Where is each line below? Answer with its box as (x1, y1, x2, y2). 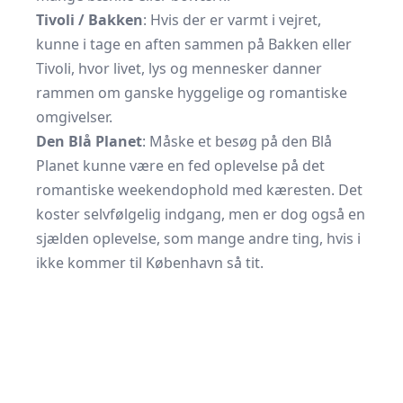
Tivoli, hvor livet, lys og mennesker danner (36, 58, 322, 78)
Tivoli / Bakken (36, 10, 143, 30)
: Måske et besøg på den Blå (142, 131, 332, 151)
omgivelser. (36, 107, 112, 127)
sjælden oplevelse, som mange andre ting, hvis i (36, 228, 361, 248)
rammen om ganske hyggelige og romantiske (36, 83, 347, 103)
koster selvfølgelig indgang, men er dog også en (36, 204, 365, 224)
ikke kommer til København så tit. (36, 253, 264, 273)
